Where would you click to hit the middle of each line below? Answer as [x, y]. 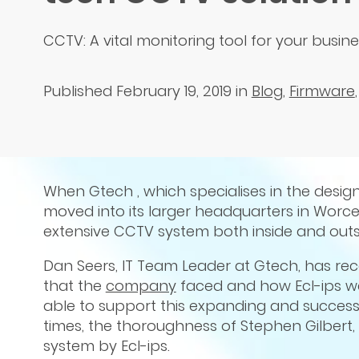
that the [74, 285]
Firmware [322, 91]
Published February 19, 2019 [137, 91]
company [141, 285]
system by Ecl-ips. [106, 345]
